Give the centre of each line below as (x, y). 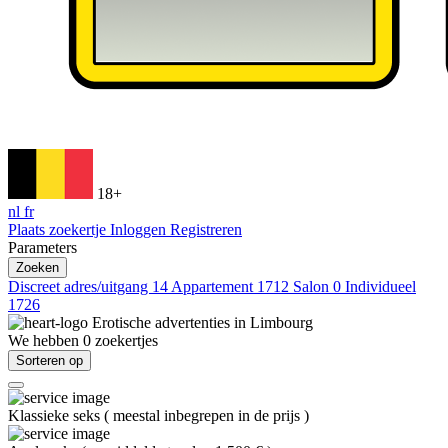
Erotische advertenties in (171, 322)
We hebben (45, 340)
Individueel (380, 286)
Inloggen (140, 229)
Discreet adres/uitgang (80, 286)
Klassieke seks (56, 415)
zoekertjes (126, 340)
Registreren (206, 229)
